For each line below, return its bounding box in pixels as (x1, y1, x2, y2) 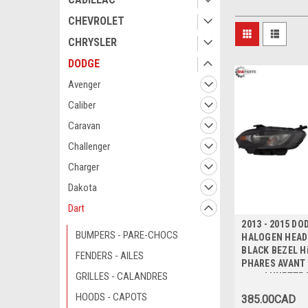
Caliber (68, 99, 96, 111)
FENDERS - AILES (76, 250, 144, 262)
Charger (68, 161, 99, 173)
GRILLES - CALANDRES (76, 270, 168, 283)
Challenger (68, 140, 110, 153)
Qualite (241, 283, 274, 295)
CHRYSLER (68, 36, 117, 49)
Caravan (68, 120, 100, 132)
